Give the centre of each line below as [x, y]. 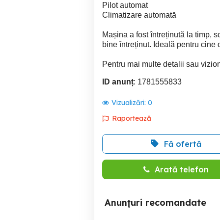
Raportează [132, 118]
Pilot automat [125, 5]
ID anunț [118, 82]
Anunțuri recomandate [155, 203]
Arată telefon [181, 169]
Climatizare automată [139, 15]
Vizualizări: [130, 103]
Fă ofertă [183, 144]
